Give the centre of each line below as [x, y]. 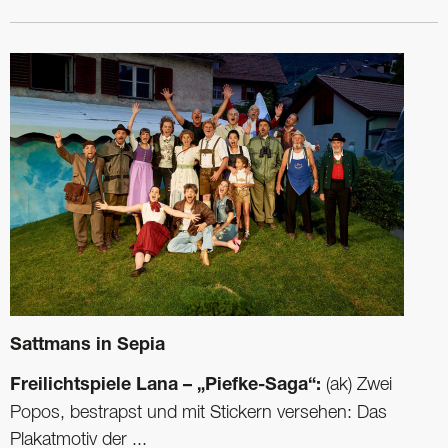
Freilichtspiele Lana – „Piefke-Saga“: [165, 385]
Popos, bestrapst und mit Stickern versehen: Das [198, 412]
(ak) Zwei [356, 384]
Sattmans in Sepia [87, 345]
